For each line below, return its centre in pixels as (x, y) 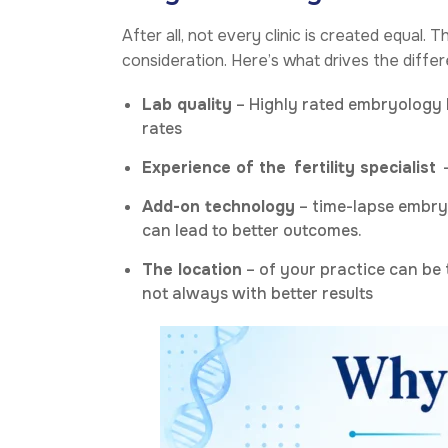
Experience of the (216, 167)
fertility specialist (365, 167)
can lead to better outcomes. (252, 230)
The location (192, 269)
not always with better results (257, 293)
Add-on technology (218, 206)
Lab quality (187, 104)
